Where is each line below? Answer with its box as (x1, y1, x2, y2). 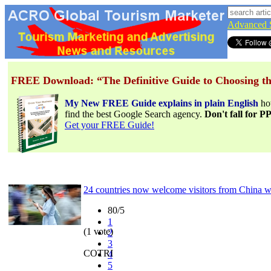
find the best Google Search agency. (65, 109, 204, 119)
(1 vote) (83, 226, 113, 237)
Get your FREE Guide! (65, 120, 154, 130)
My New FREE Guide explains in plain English (65, 98, 258, 108)
